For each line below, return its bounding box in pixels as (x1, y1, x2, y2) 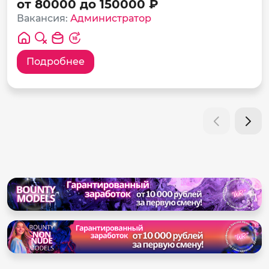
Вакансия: (17, 13, 70, 25)
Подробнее (26, 56, 85, 68)
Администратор (70, 13, 151, 25)
